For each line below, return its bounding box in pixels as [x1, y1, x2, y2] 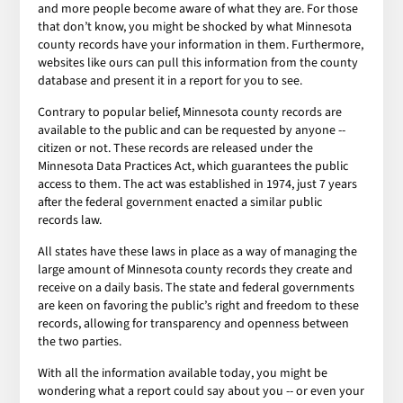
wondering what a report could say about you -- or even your [38, 381, 365, 400]
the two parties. [38, 332, 122, 351]
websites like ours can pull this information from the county [38, 53, 359, 72]
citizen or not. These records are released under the [38, 139, 314, 157]
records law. [38, 210, 103, 229]
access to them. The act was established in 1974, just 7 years [38, 175, 358, 193]
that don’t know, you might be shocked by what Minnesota [38, 17, 353, 36]
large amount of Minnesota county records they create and [38, 260, 354, 279]
